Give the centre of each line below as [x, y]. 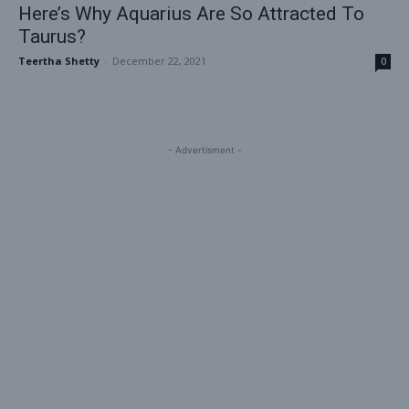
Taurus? [52, 37]
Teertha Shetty [59, 61]
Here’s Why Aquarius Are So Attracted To [191, 14]
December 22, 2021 [159, 61]
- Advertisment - [204, 150]
